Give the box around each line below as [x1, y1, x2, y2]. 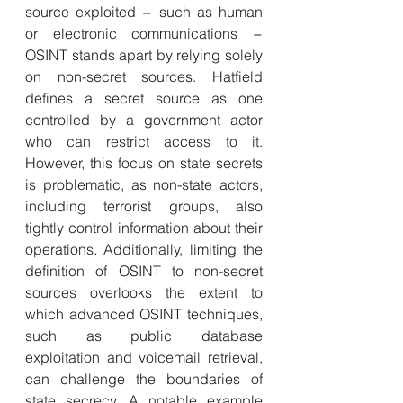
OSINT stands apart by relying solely [25, 46, 263, 64]
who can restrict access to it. [25, 132, 263, 150]
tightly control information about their [25, 219, 263, 237]
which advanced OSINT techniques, [25, 305, 263, 323]
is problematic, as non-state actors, [25, 175, 263, 193]
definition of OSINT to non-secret [25, 262, 263, 280]
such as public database [25, 327, 263, 345]
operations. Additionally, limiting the [25, 240, 263, 258]
